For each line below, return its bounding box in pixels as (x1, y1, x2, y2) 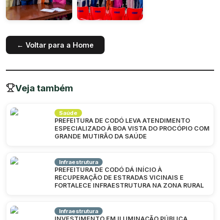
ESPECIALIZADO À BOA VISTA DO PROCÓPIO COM (55, 124, 210, 132)
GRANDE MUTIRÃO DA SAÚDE (55, 132, 147, 140)
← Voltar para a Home (17, 40, 94, 49)
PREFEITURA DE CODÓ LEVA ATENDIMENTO (55, 116, 190, 124)
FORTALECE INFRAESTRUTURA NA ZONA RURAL (55, 181, 204, 189)
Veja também (15, 82, 74, 93)
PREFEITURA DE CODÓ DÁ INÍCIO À (55, 165, 162, 173)
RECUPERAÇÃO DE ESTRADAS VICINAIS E (55, 173, 184, 181)
